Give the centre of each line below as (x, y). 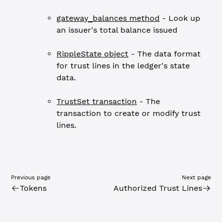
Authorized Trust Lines (158, 188)
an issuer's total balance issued (117, 30)
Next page (196, 177)
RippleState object (93, 54)
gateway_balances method (108, 18)
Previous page (31, 177)
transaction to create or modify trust (129, 113)
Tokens (33, 188)
